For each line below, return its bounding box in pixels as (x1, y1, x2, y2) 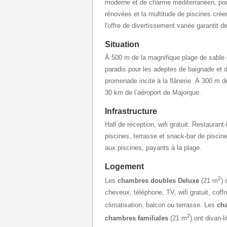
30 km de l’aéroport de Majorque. (105, 89, 201, 96)
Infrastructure (105, 107, 157, 116)
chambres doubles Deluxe (118, 177, 199, 185)
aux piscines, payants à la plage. (105, 144, 202, 152)
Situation (105, 40, 139, 49)
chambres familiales (105, 214, 168, 222)
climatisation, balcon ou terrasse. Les (105, 201, 217, 209)
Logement (105, 162, 144, 171)
